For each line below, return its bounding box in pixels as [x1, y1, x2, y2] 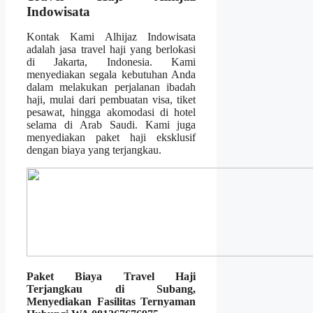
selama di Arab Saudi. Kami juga [27, 118, 196, 131]
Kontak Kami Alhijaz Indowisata [27, 30, 196, 43]
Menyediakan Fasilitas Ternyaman [27, 295, 196, 307]
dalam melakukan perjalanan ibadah [27, 80, 196, 93]
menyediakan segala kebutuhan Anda [27, 68, 196, 80]
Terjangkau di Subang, [27, 282, 196, 295]
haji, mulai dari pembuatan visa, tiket [27, 93, 196, 105]
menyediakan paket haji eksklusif [27, 131, 196, 143]
